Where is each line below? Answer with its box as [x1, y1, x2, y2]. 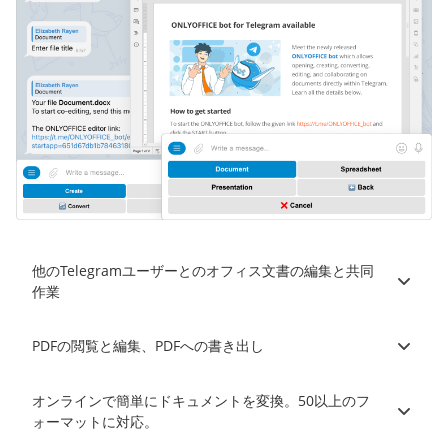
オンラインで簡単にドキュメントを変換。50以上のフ [32, 390, 370, 410]
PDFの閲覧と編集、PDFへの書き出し [32, 336, 264, 356]
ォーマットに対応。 [32, 411, 158, 431]
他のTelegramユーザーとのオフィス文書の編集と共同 [32, 260, 374, 280]
